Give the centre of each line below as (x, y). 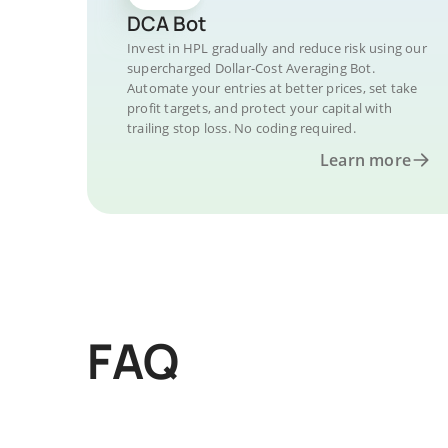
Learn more (365, 160)
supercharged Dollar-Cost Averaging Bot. (251, 68)
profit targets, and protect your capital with (259, 108)
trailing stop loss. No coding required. (241, 128)
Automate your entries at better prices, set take (272, 88)
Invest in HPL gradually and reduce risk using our (277, 48)
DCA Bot (166, 23)
